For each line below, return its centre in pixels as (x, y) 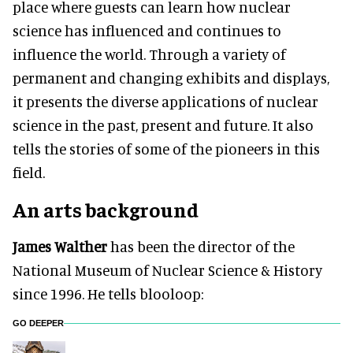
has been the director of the (201, 247)
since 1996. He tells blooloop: (108, 294)
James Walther (60, 247)
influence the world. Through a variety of (149, 54)
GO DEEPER (38, 323)
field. (29, 173)
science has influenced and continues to (147, 31)
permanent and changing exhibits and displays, (171, 78)
